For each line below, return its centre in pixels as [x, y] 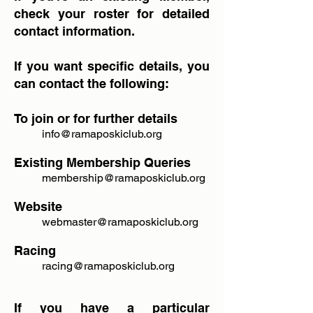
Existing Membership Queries [102, 162]
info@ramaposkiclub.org [102, 134]
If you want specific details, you [112, 66]
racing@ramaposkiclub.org [108, 266]
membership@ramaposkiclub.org [124, 178]
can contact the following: [92, 83]
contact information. [74, 31]
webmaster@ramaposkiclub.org [120, 222]
